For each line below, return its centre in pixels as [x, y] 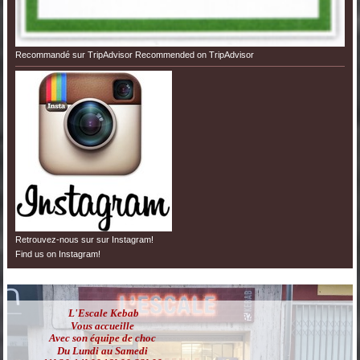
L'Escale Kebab [104, 313]
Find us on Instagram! [57, 254]
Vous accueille [104, 326]
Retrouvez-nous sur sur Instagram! [84, 239]
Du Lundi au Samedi [104, 351]
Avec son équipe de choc [104, 338]
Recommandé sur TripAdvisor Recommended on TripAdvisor [134, 54]
